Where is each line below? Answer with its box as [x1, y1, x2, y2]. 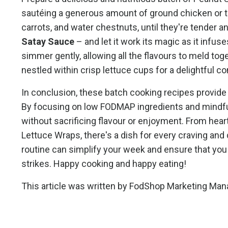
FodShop [129, 180, 165, 191]
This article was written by [21, 180, 129, 191]
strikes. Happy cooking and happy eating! [21, 158, 186, 169]
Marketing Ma [167, 180, 221, 191]
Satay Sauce [21, 36, 74, 47]
